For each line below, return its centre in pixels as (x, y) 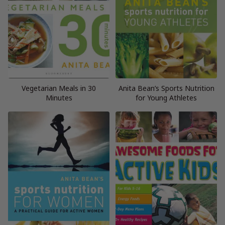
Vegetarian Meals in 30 (59, 88)
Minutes (59, 97)
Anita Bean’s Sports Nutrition (166, 88)
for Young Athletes (166, 97)
